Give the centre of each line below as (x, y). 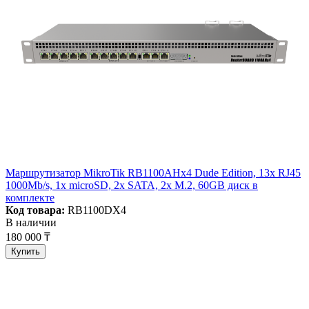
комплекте (30, 198)
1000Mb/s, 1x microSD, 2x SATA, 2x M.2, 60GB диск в (132, 186)
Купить (26, 252)
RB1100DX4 (96, 210)
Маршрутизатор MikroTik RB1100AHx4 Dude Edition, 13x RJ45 (153, 173)
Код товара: (35, 210)
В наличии (31, 223)
